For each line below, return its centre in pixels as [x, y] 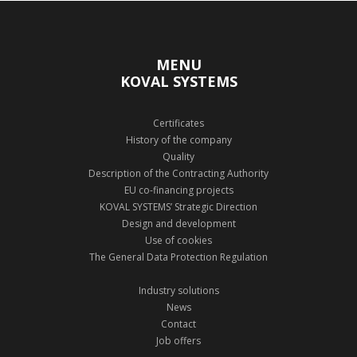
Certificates [178, 123]
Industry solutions [178, 290]
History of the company [178, 139]
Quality [178, 156]
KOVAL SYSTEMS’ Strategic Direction [178, 206]
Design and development [178, 223]
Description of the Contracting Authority [178, 173]
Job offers [178, 340]
